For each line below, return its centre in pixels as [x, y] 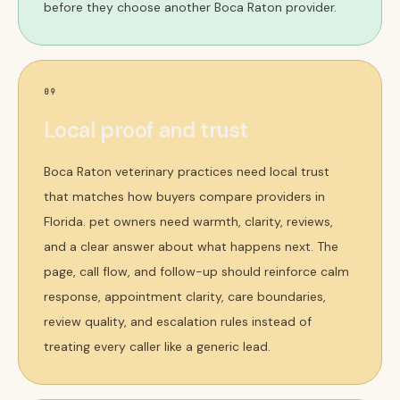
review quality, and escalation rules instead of [178, 321]
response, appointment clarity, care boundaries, [185, 296]
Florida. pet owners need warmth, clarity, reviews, [188, 221]
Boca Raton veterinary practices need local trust [187, 171]
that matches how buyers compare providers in [184, 196]
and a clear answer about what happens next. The [191, 246]
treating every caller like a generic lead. [157, 346]
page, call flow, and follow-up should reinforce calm [196, 271]
